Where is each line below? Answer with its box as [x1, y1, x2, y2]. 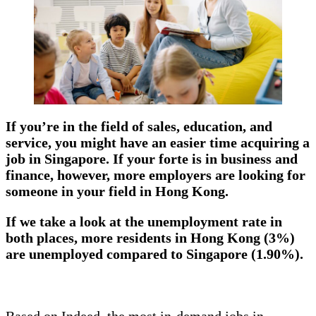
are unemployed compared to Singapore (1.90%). [6, 245, 307, 262]
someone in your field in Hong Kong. [6, 183, 232, 199]
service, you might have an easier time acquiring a [6, 134, 310, 150]
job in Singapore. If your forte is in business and [6, 150, 298, 166]
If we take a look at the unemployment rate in [6, 213, 282, 229]
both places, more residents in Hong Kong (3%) [6, 229, 295, 245]
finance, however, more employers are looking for [6, 166, 305, 183]
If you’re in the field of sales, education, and [6, 118, 272, 134]
